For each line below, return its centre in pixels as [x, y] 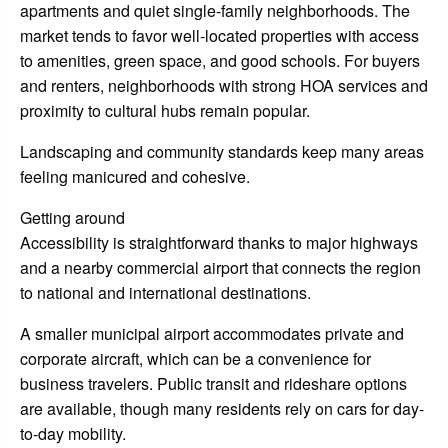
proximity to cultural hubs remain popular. [165, 111]
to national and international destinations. [165, 293]
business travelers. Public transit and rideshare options [213, 384]
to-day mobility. [73, 434]
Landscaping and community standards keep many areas [222, 152]
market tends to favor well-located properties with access [219, 36]
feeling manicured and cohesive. [135, 177]
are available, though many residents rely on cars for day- [222, 409]
